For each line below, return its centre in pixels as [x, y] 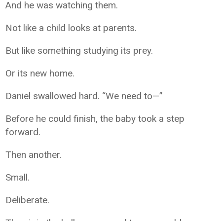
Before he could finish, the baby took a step [95, 119]
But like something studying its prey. [79, 51]
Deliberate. [28, 200]
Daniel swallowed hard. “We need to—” [84, 96]
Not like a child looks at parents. [71, 28]
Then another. [34, 155]
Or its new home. [40, 73]
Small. [18, 177]
